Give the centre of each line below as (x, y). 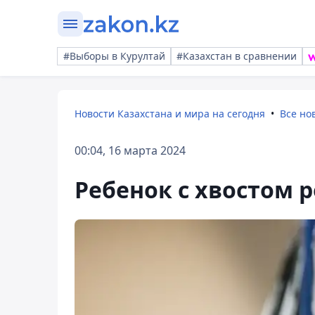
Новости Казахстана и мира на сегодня (170, 114)
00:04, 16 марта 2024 (130, 150)
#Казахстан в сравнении (237, 56)
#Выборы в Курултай (114, 56)
